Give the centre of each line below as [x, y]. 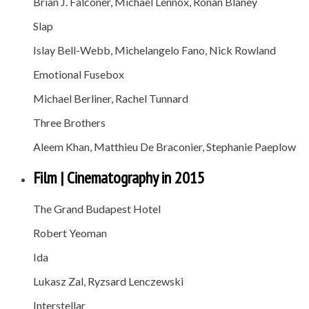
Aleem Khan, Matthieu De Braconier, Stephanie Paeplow [165, 146]
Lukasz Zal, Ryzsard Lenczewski [108, 281]
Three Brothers [69, 122]
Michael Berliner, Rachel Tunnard [111, 98]
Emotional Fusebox [79, 74]
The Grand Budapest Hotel [97, 208]
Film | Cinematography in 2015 [119, 177]
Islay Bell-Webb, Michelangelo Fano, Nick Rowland [154, 50]
